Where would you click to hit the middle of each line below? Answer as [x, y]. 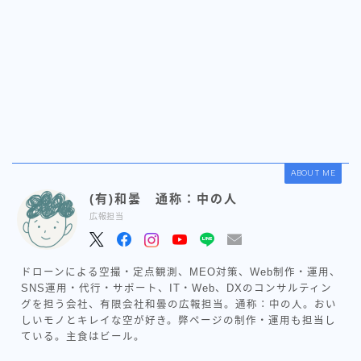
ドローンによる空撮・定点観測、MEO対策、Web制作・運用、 [180, 272]
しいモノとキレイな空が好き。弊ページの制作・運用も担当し [178, 320]
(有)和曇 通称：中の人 [164, 198]
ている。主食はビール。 [83, 336]
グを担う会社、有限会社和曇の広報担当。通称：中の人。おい [178, 304]
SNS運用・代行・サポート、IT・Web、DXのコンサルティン [176, 288]
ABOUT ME [313, 172]
